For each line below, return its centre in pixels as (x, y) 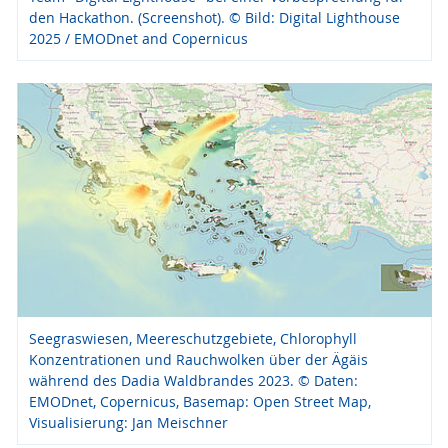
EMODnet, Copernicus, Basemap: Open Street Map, (199, 401)
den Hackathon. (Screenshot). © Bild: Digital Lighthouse (214, 18)
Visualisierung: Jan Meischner (128, 422)
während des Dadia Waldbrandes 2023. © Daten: (193, 380)
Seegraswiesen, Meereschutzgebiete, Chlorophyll (192, 338)
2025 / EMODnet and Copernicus (138, 39)
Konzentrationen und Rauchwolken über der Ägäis (198, 359)
